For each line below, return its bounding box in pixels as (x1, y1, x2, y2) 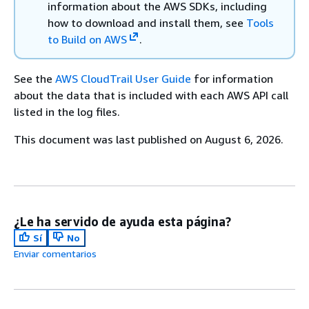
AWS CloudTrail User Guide (55, 72, 191, 86)
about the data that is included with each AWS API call (14, 88, 288, 102)
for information (191, 72, 273, 86)
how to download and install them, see (48, 16, 246, 30)
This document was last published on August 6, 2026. (14, 132, 283, 146)
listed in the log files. (14, 105, 120, 119)
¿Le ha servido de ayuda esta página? (14, 214, 231, 229)
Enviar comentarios (14, 248, 97, 259)
